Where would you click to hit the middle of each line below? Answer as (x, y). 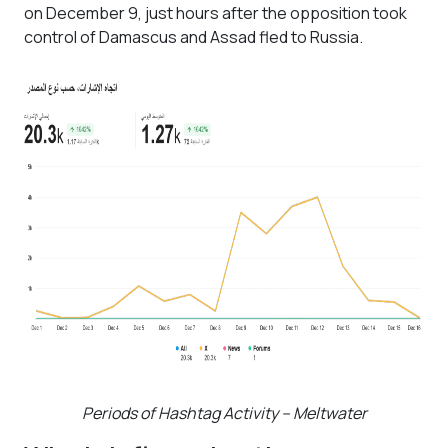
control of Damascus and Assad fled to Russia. (193, 37)
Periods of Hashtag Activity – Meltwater (224, 413)
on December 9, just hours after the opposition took (215, 13)
